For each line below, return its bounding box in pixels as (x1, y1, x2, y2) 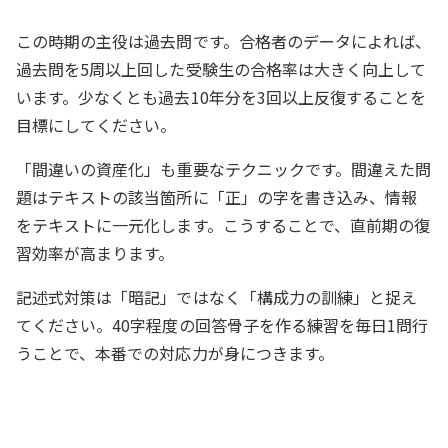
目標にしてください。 (16, 112, 177, 137)
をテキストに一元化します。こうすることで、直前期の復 (16, 212, 431, 237)
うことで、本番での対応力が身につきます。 (16, 340, 334, 365)
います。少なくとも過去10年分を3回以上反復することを (16, 84, 427, 109)
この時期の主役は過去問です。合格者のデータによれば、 (16, 28, 432, 53)
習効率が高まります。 (16, 240, 175, 265)
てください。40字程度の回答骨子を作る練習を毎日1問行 (16, 312, 429, 337)
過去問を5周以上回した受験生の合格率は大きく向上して (16, 56, 427, 81)
